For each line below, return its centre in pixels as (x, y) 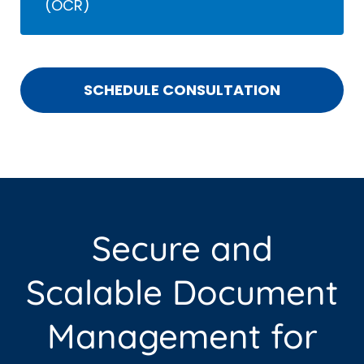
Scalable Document (182, 292)
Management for (182, 336)
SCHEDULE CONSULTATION (182, 90)
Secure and (182, 249)
